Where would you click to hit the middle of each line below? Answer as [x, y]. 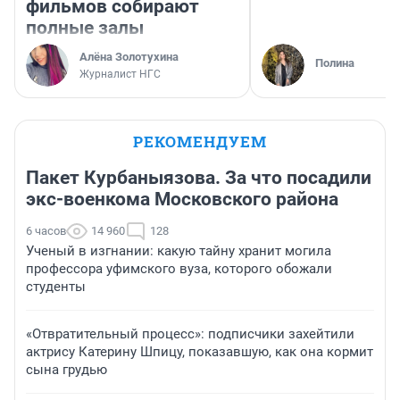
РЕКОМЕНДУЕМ [200, 142]
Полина [335, 63]
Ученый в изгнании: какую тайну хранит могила [179, 251]
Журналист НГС [120, 75]
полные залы [85, 28]
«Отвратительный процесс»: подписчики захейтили [190, 334]
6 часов [46, 231]
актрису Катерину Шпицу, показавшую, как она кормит [200, 352]
